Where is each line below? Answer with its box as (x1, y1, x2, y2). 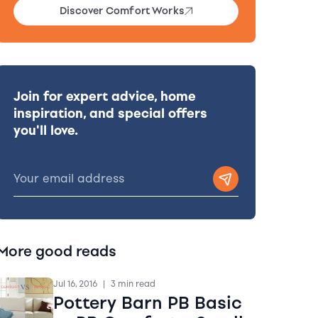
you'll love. (13, 122, 78, 138)
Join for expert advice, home (13, 88, 196, 104)
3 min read (110, 278, 155, 289)
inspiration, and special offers (13, 105, 207, 121)
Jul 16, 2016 (53, 278, 97, 289)
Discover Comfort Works (59, 4, 185, 17)
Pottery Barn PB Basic (53, 292, 242, 313)
